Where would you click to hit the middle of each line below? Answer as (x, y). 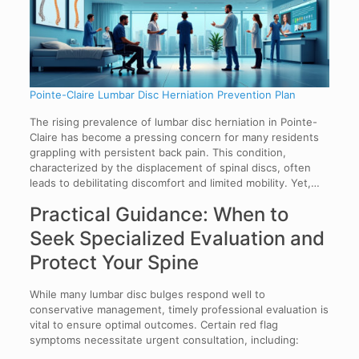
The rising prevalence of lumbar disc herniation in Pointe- (173, 121)
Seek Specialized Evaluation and (177, 238)
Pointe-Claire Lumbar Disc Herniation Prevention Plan (162, 94)
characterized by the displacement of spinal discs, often (170, 167)
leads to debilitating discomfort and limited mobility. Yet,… (174, 182)
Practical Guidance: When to (159, 214)
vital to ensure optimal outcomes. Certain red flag (153, 324)
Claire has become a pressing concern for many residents (174, 137)
